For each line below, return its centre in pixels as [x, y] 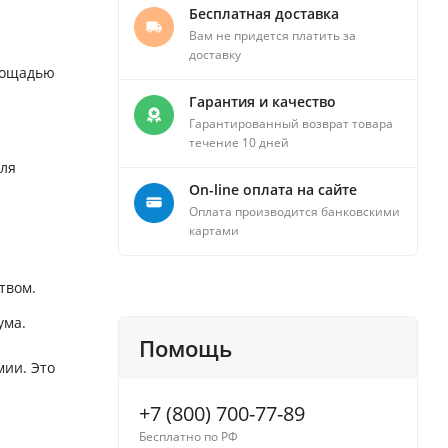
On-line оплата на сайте [273, 190]
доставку [215, 55]
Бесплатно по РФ [188, 437]
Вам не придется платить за [272, 36]
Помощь [185, 348]
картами [214, 231]
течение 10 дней [239, 143]
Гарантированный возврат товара [291, 124]
